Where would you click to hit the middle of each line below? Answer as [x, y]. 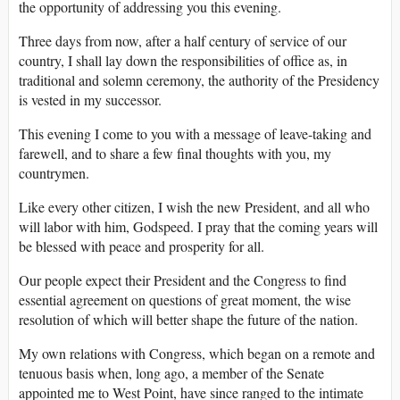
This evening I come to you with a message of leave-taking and [195, 134]
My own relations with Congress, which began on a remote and [197, 354]
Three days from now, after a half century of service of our [183, 41]
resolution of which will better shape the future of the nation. [188, 320]
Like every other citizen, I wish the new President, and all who [194, 207]
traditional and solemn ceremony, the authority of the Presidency [199, 80]
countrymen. [54, 173]
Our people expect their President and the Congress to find [183, 280]
